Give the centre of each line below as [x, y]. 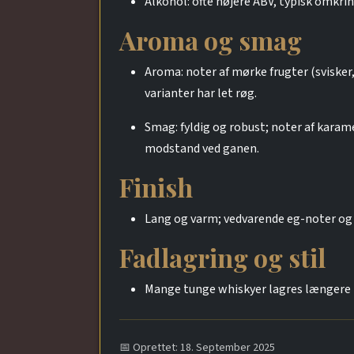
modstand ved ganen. [202, 148]
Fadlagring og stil [222, 257]
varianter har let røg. [201, 93]
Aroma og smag [211, 40]
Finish [156, 186]
